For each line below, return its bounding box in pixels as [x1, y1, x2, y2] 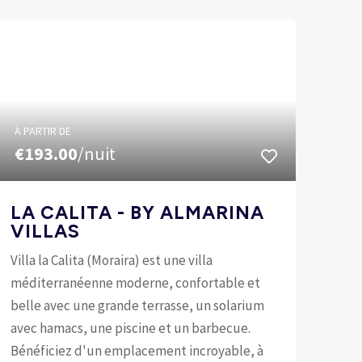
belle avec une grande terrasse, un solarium [10, 296, 264, 314]
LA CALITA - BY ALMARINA [10, 200, 264, 224]
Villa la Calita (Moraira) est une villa [10, 250, 213, 269]
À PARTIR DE [14, 123, 71, 138]
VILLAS [10, 219, 80, 242]
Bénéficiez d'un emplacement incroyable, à [10, 341, 263, 360]
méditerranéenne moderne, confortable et [10, 273, 260, 292]
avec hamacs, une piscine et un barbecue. [10, 318, 250, 337]
